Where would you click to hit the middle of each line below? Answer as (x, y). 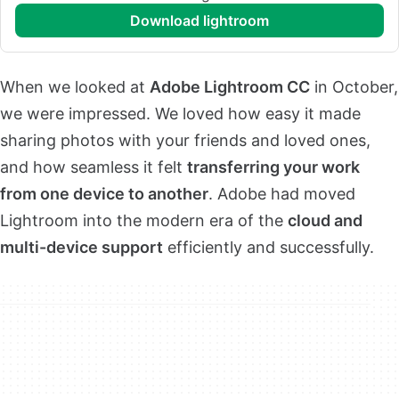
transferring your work (273, 167)
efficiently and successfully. (269, 247)
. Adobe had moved (282, 193)
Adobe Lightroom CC (230, 86)
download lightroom (205, 20)
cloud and (325, 220)
